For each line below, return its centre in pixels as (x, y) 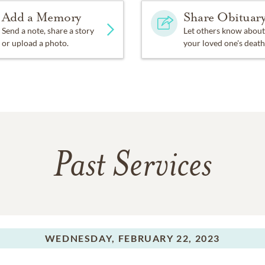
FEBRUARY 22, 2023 (169, 238)
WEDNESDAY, (80, 238)
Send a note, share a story (48, 30)
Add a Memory (41, 17)
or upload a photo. (35, 43)
